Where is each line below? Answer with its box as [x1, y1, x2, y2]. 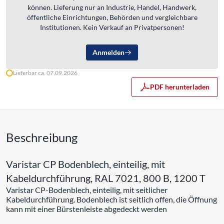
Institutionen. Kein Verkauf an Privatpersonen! [39, 23, 184, 31]
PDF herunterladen [150, 82, 209, 91]
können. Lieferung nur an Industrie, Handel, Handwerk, [27, 3, 196, 11]
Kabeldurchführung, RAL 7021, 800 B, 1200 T [6, 172, 205, 184]
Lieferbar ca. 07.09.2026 [13, 69, 77, 76]
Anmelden [92, 48, 124, 56]
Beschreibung [6, 130, 77, 144]
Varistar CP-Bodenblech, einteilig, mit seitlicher [6, 185, 167, 194]
